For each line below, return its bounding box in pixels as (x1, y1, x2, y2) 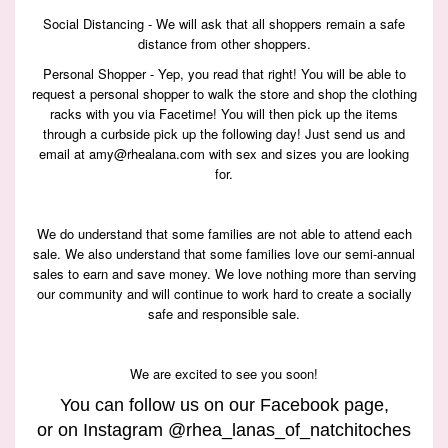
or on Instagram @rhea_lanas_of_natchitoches (37, 420, 411, 441)
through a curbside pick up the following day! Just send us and (43, 124, 405, 144)
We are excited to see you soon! (130, 364, 318, 384)
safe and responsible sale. (148, 304, 300, 324)
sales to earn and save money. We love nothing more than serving (32, 264, 416, 284)
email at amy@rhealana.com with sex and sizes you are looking (39, 144, 409, 164)
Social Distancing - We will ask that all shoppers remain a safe (43, 14, 405, 34)
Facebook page (259, 395, 384, 416)
